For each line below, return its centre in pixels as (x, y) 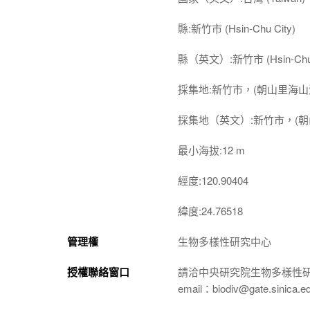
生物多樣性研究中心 (225, 241)
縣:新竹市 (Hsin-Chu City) (237, 28)
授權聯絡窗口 (98, 272)
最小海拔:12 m (211, 149)
